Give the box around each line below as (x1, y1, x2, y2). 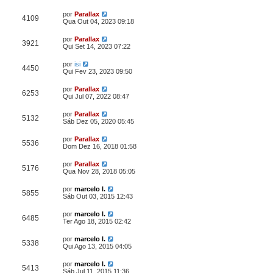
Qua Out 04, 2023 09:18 (63, 18, 134, 25)
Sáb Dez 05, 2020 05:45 (63, 118, 134, 125)
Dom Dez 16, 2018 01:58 (63, 143, 136, 150)
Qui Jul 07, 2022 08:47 (63, 93, 129, 100)
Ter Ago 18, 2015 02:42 (63, 218, 131, 225)
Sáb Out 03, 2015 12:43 (63, 193, 133, 200)
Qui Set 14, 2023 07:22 (63, 43, 130, 50)
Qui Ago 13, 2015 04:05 (63, 243, 132, 250)
